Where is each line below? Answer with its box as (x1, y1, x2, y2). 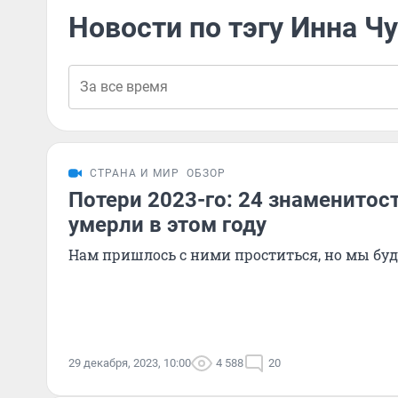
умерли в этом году (68, 212, 267, 237)
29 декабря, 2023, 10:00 (68, 356, 191, 370)
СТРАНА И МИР (90, 167, 179, 179)
